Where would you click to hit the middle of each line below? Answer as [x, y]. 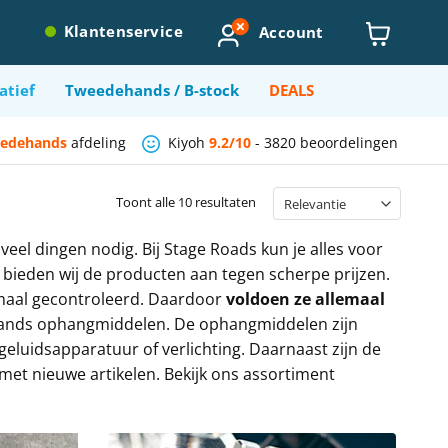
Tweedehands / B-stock [152, 90]
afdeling [98, 142]
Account [291, 32]
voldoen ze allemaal [305, 299]
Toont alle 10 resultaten [186, 202]
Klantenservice [123, 32]
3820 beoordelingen [331, 142]
